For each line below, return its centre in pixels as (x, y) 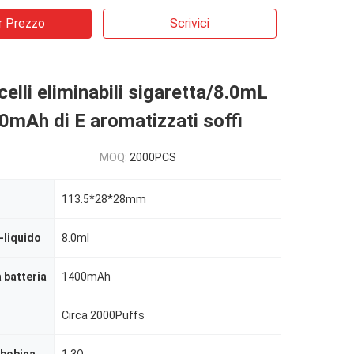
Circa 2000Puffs (103, 315)
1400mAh (86, 277)
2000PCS (153, 157)
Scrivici (190, 23)
